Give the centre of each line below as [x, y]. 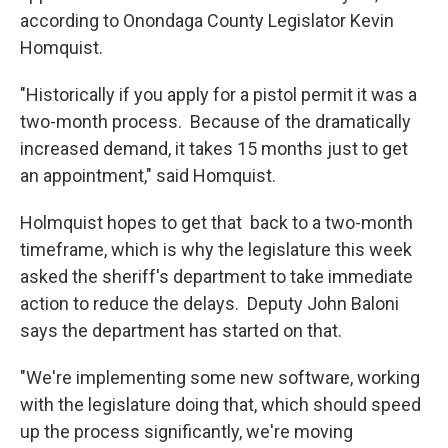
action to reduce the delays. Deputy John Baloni [209, 304]
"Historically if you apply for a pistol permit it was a [218, 95]
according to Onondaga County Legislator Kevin [207, 21]
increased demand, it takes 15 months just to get [214, 149]
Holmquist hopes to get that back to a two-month [216, 223]
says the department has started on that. [181, 331]
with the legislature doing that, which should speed [220, 405]
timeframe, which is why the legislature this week [216, 250]
